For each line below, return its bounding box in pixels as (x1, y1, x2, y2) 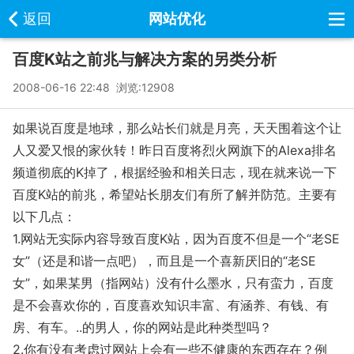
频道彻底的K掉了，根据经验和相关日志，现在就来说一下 (13, 164, 337, 180)
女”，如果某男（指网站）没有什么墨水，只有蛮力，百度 (13, 275, 333, 291)
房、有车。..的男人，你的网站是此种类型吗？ (13, 319, 272, 335)
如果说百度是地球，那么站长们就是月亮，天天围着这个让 (13, 120, 341, 136)
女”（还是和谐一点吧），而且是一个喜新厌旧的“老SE (13, 253, 316, 269)
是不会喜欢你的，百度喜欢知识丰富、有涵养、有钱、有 (13, 297, 329, 313)
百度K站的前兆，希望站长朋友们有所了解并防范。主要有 (13, 186, 337, 202)
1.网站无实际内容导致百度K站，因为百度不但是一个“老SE (13, 231, 340, 247)
